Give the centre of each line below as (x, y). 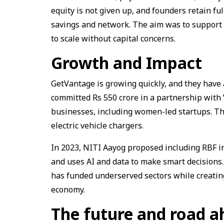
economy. (69, 190)
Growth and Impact (126, 63)
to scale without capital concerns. (113, 39)
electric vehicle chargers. (98, 126)
